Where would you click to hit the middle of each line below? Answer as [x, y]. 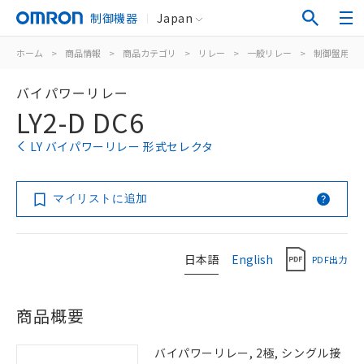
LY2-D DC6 [80, 122]
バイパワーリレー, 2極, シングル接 [248, 353]
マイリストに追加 [100, 198]
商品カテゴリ [149, 53]
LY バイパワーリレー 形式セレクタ [122, 146]
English [252, 259]
